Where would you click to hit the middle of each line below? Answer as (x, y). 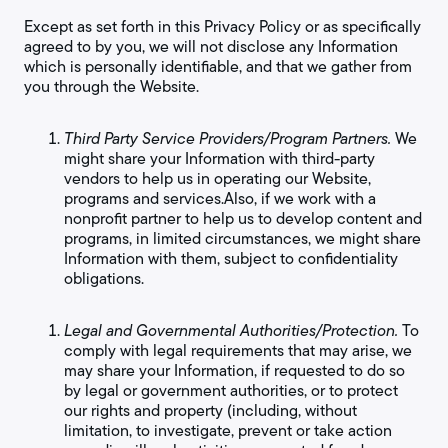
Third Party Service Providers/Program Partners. (227, 138)
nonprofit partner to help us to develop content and (243, 218)
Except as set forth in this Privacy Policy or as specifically (222, 26)
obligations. (104, 278)
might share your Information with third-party (219, 158)
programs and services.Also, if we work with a (220, 198)
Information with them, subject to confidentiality (231, 258)
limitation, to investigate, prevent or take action (228, 430)
